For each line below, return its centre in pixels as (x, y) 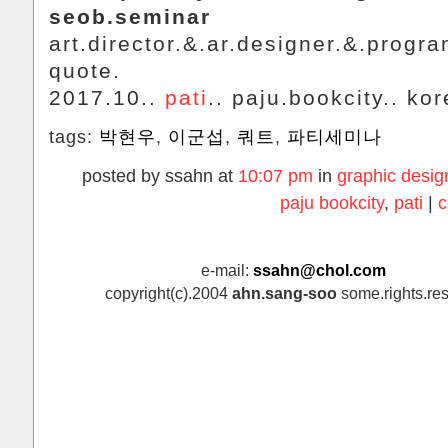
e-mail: (227, 270)
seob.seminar (130, 16)
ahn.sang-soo (284, 293)
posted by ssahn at (160, 175)
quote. (85, 70)
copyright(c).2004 (168, 293)
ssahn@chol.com (319, 270)
